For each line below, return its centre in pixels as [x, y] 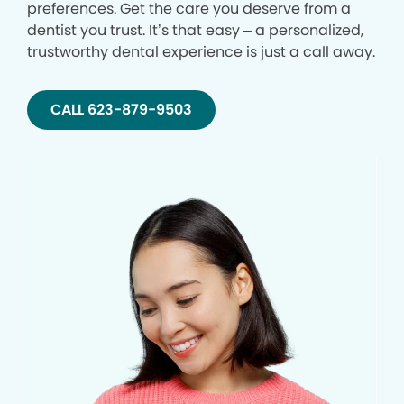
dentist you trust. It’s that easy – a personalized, [195, 31]
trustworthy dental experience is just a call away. [201, 52]
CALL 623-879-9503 [121, 110]
